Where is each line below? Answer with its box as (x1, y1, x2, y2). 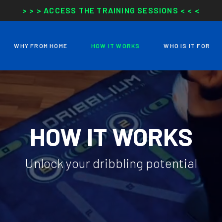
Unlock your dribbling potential (25, 155, 197, 170)
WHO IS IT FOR (164, 42, 210, 49)
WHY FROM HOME (14, 42, 67, 49)
